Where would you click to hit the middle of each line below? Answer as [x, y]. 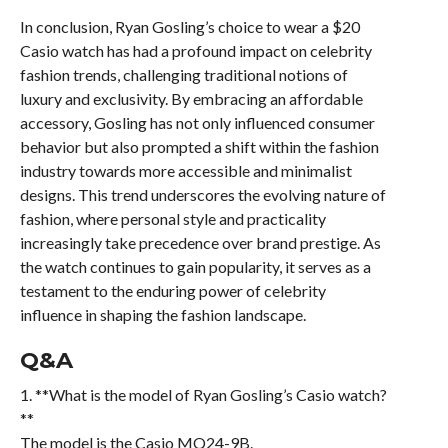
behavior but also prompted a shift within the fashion [199, 146]
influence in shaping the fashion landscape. [162, 314]
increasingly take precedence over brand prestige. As [200, 242]
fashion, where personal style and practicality [172, 218]
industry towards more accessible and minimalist [185, 170]
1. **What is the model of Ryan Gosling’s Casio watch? [203, 394]
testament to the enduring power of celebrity [172, 290]
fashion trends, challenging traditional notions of [183, 74]
